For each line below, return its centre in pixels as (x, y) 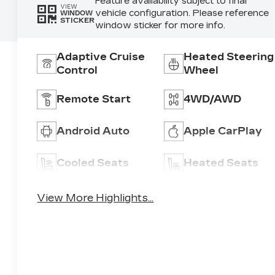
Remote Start (94, 99)
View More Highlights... (95, 198)
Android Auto (93, 131)
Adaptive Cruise (101, 57)
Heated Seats (221, 163)
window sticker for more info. (160, 26)
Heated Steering (228, 57)
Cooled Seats (93, 163)
